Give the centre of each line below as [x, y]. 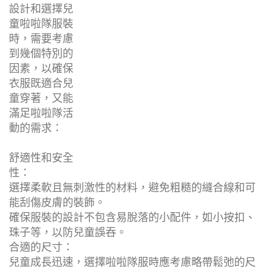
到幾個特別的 [41, 53]
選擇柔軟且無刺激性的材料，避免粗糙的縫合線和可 [132, 187]
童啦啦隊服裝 [41, 24]
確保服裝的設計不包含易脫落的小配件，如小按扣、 [132, 217]
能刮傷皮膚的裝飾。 [57, 202]
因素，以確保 [41, 68]
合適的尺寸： [41, 247]
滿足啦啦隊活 [41, 113]
